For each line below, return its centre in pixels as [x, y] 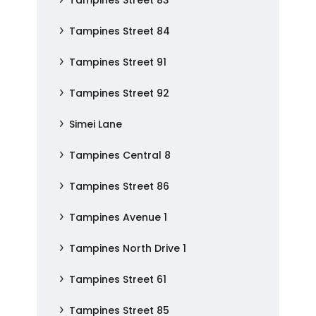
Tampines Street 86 [120, 186]
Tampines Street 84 [120, 31]
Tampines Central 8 [120, 155]
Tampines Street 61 [118, 279]
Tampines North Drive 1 [128, 248]
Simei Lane [96, 124]
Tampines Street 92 [120, 93]
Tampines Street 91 [118, 62]
